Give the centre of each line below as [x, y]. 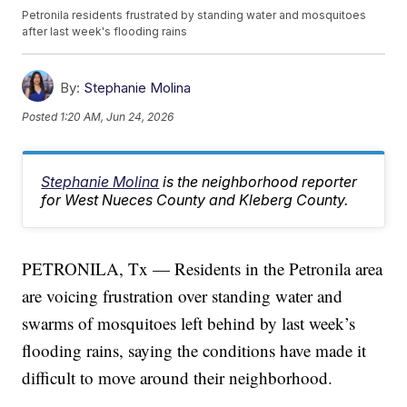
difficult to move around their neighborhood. [178, 378]
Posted [41, 116]
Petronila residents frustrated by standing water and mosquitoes [194, 15]
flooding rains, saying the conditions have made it [194, 351]
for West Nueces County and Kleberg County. [195, 200]
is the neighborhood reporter [260, 182]
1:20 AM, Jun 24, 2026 [117, 116]
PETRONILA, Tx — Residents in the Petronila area [203, 269]
